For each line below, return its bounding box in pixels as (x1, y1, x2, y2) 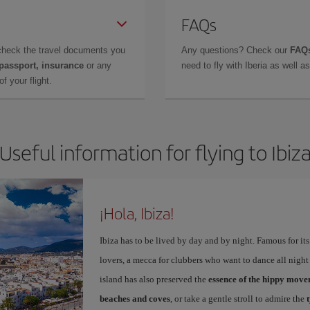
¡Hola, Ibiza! (99, 202, 174, 224)
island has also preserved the (99, 274, 208, 284)
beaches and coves (99, 293, 170, 304)
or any (84, 60, 111, 71)
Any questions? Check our (181, 45, 290, 55)
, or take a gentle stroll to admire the (170, 293, 307, 304)
